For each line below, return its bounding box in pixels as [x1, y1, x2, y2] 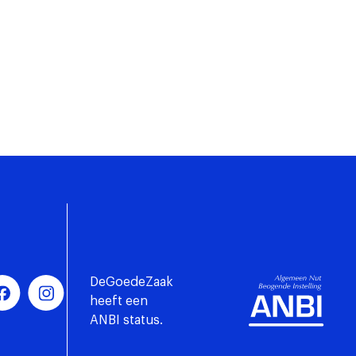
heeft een [90, 294, 148, 308]
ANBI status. [90, 313, 163, 327]
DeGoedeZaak [90, 275, 173, 288]
